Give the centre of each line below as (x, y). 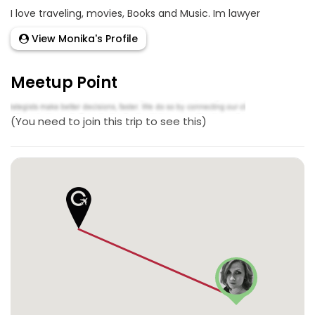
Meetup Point (64, 83)
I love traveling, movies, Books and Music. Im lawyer (135, 14)
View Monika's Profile (83, 39)
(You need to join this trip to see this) (109, 121)
